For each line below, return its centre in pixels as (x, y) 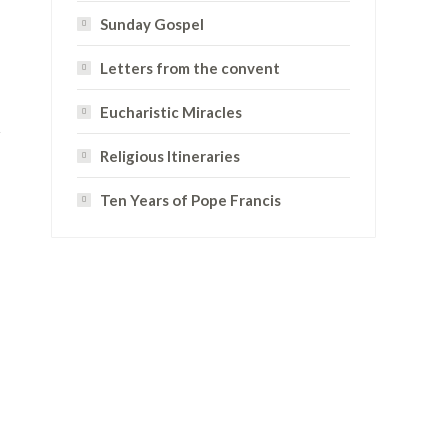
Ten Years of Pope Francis (190, 200)
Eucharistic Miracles (171, 112)
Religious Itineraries (170, 156)
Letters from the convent (190, 68)
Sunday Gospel (152, 24)
